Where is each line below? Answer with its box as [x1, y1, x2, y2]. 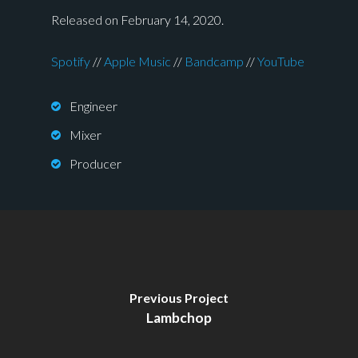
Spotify [51, 54, 90, 70]
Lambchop [146, 308, 212, 326]
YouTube [257, 54, 304, 70]
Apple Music [104, 54, 171, 70]
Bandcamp [185, 54, 244, 70]
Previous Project [129, 289, 229, 305]
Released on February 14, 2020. [51, 12, 224, 28]
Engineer [70, 98, 117, 114]
